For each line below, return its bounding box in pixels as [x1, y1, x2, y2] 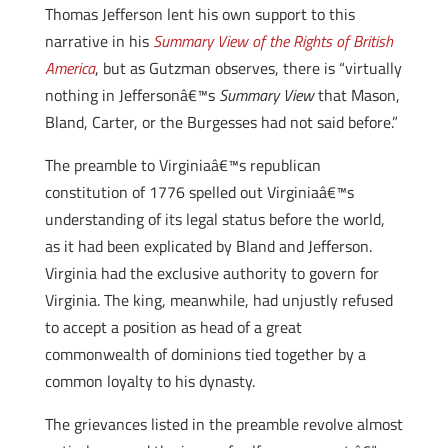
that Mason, [313, 83, 400, 107]
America [44, 56, 95, 80]
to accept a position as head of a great [44, 315, 302, 339]
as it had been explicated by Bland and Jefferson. [44, 234, 372, 258]
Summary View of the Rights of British [152, 29, 393, 53]
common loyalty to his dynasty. [44, 369, 255, 393]
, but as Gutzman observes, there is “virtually [94, 56, 402, 80]
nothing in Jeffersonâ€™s [44, 83, 219, 107]
